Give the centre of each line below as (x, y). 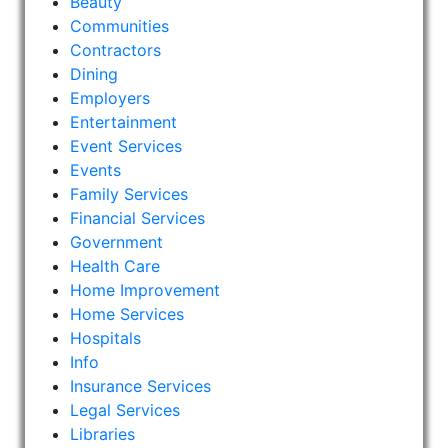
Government (117, 242)
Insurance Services (141, 386)
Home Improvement (145, 290)
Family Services (129, 194)
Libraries (103, 434)
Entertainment (124, 122)
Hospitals (106, 338)
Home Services (127, 314)
